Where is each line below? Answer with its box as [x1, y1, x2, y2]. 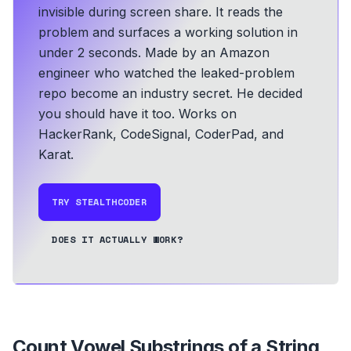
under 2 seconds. [38, 45, 141, 60]
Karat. [38, 147, 74, 162]
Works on [175, 106, 237, 121]
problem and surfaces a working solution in [38, 24, 298, 40]
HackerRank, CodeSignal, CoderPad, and [38, 126, 284, 142]
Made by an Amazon [145, 45, 270, 60]
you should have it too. [38, 106, 175, 121]
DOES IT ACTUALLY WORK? [52, 233, 183, 246]
